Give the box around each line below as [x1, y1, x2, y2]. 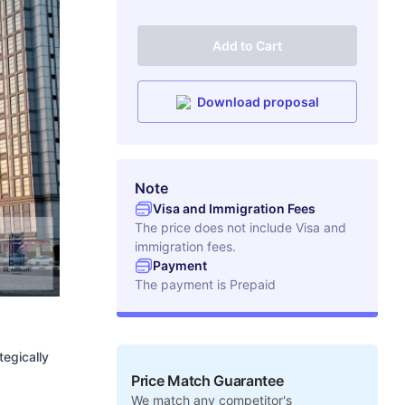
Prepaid [230, 277, 277, 292]
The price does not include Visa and [135, 220, 347, 235]
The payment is [135, 277, 231, 292]
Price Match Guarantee [131, 372, 284, 390]
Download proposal [196, 94, 319, 109]
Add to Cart [212, 38, 283, 53]
